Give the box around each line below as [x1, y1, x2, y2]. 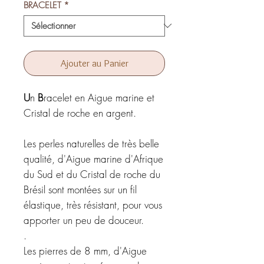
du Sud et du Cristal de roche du [24, 167, 160, 181]
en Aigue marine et [75, 90, 154, 104]
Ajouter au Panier [60, 57, 128, 69]
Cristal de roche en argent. [24, 105, 136, 120]
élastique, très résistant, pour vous [24, 197, 162, 212]
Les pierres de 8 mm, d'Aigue [24, 243, 147, 258]
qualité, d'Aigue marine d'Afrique [24, 151, 163, 166]
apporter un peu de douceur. [24, 213, 144, 227]
